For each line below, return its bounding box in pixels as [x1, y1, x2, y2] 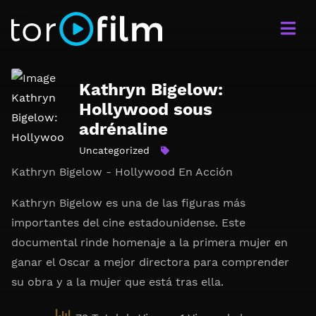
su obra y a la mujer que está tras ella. [11, 275, 224, 288]
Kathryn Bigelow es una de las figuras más [11, 196, 245, 209]
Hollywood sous [79, 99, 212, 119]
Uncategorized [79, 145, 150, 156]
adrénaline [79, 119, 168, 139]
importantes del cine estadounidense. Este [11, 216, 245, 229]
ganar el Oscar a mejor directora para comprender [11, 255, 289, 269]
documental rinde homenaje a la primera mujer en [11, 236, 288, 249]
